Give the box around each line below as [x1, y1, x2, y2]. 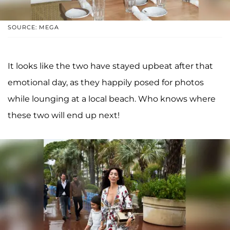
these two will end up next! [8, 110, 120, 121]
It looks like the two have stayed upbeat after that [8, 61, 213, 71]
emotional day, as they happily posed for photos [8, 78, 204, 88]
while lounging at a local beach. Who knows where [8, 94, 216, 104]
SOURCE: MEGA [8, 24, 59, 31]
